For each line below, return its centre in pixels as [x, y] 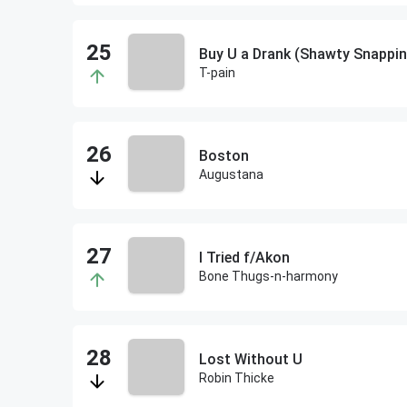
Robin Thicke [236, 378]
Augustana [231, 174]
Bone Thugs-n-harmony [268, 276]
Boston [223, 156]
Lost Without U [250, 359]
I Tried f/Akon [244, 258]
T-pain [217, 73]
